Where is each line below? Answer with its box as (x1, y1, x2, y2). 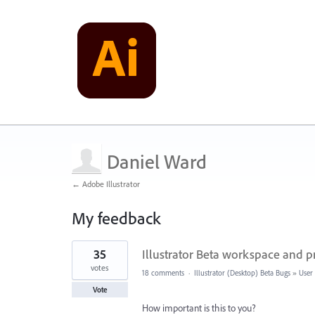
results (72, 249, 96, 262)
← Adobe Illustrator (72, 179, 140, 189)
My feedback (72, 207, 160, 229)
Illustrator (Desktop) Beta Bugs (194, 268, 290, 278)
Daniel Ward (107, 149, 207, 174)
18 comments (142, 268, 184, 278)
